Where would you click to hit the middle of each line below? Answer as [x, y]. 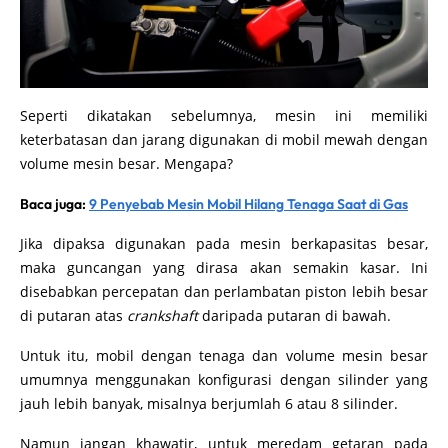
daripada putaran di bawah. [296, 315]
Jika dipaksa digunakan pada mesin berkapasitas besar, [224, 243]
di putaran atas [73, 315]
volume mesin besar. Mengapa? [126, 163]
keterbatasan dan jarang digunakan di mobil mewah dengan [224, 139]
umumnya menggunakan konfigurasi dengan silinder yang [224, 379]
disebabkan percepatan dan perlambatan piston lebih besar [224, 291]
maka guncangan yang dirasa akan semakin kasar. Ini [224, 267]
